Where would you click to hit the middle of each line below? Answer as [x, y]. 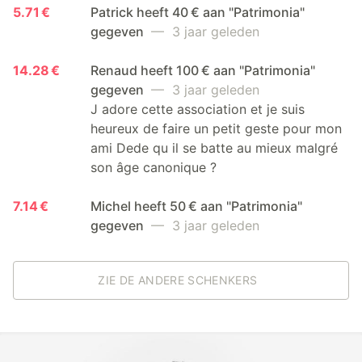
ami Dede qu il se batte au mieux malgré [214, 147]
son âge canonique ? [154, 167]
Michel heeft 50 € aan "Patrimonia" [196, 206]
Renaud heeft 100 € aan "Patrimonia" [203, 70]
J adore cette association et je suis [198, 109]
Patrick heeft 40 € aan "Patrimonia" [198, 12]
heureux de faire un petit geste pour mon [216, 128]
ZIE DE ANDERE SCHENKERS [178, 280]
